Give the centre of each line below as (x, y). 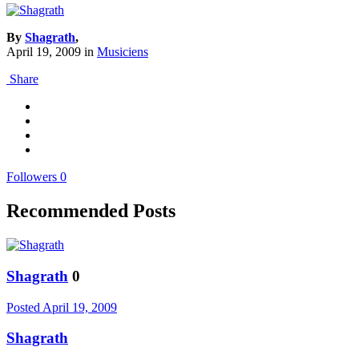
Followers (32, 177)
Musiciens (123, 52)
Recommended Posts (91, 211)
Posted (24, 307)
